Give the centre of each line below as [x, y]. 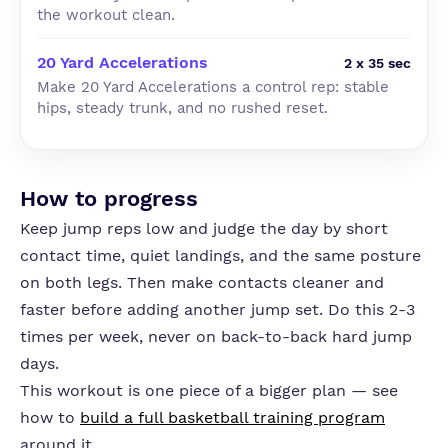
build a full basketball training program [232, 417]
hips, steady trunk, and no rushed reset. [182, 108]
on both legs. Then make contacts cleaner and [202, 282]
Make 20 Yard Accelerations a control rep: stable [213, 87]
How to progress [109, 198]
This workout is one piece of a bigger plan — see [209, 390]
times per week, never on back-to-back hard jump [216, 336]
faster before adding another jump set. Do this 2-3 [217, 309]
